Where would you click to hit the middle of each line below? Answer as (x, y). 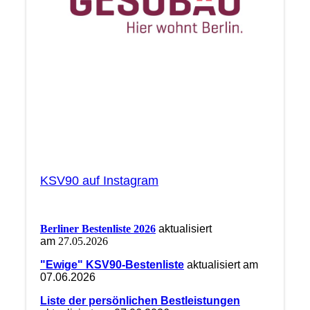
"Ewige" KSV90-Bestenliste (112, 265)
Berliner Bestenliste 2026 (98, 229)
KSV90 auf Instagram (99, 181)
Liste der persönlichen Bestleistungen (140, 301)
